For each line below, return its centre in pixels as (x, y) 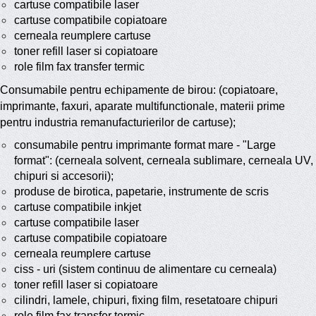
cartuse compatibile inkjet (78, 207)
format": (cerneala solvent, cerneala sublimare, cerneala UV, (164, 161)
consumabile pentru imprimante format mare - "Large (145, 145)
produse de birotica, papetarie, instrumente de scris (141, 192)
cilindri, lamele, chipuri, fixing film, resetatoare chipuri (146, 300)
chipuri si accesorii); (64, 176)
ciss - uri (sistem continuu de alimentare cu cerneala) (145, 269)
